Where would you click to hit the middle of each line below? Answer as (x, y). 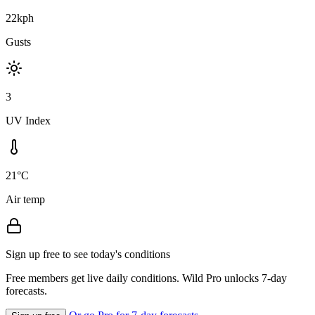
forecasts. (26, 290)
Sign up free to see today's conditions (88, 254)
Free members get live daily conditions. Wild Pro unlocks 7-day (146, 278)
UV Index (28, 120)
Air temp (25, 199)
